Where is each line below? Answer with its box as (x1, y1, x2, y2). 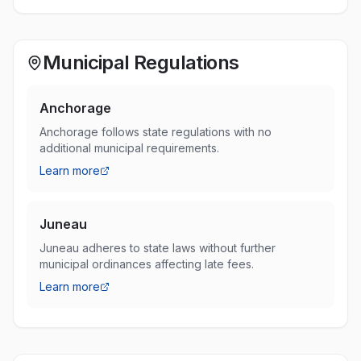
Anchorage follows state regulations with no (39, 125, 272, 139)
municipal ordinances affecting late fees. (39, 257, 254, 271)
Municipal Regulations (43, 51, 239, 74)
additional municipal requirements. (39, 141, 219, 155)
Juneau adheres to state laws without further (39, 241, 276, 255)
